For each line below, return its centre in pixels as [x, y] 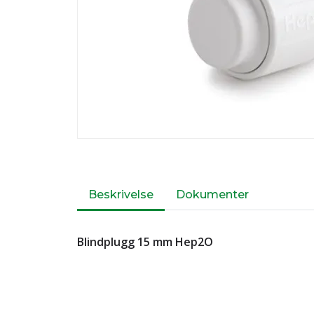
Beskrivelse [121, 194]
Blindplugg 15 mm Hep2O [145, 242]
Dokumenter [212, 194]
